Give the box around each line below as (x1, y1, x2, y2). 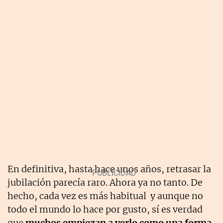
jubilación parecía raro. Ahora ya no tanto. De (7, 176, 203, 188)
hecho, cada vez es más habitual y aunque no (7, 190, 203, 202)
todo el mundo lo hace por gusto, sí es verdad (7, 203, 203, 215)
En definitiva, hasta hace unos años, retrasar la (7, 163, 211, 175)
